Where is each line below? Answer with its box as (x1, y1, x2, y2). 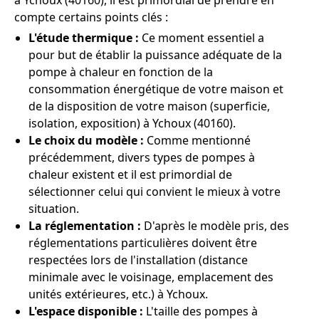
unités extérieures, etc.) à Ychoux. (28, 286, 208, 303)
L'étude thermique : (28, 30, 139, 46)
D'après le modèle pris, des (141, 218, 289, 234)
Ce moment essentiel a (139, 30, 264, 46)
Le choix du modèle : (28, 132, 144, 149)
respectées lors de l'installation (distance (28, 252, 248, 268)
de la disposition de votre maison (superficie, (28, 98, 270, 115)
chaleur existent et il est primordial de (28, 167, 232, 183)
